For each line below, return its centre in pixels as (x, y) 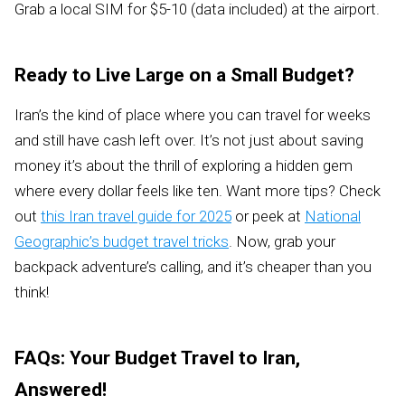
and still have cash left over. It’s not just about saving (189, 140)
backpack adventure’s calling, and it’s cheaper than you (193, 266)
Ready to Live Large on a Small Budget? (184, 75)
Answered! (61, 389)
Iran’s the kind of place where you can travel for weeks (193, 114)
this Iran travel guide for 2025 (136, 216)
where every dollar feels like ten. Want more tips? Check (198, 190)
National (333, 216)
